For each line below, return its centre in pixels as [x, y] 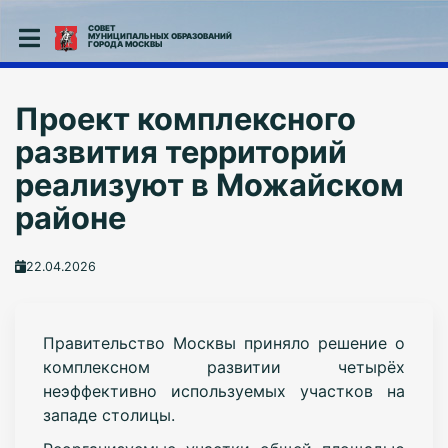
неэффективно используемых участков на [224, 390]
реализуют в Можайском [209, 184]
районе [70, 217]
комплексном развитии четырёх [224, 366]
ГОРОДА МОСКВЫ [124, 44]
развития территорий [180, 151]
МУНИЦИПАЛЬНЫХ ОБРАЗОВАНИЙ [159, 36]
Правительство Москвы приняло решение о [224, 342]
